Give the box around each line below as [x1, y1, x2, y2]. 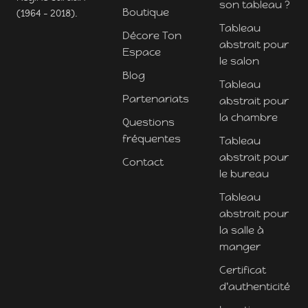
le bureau [219, 166, 269, 180]
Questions [122, 115, 175, 129]
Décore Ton [122, 28, 181, 42]
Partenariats [122, 91, 189, 105]
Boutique [122, 5, 169, 19]
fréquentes [122, 131, 181, 145]
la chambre [219, 110, 278, 124]
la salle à [219, 223, 264, 236]
